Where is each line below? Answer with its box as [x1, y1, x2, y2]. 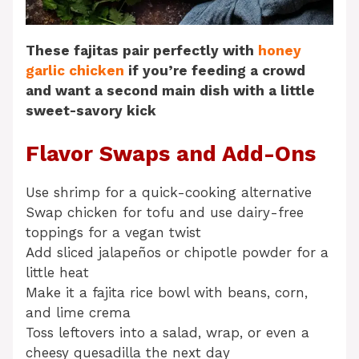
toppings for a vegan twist [26, 224, 201, 241]
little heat [26, 264, 89, 281]
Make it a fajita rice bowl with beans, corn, [26, 284, 308, 301]
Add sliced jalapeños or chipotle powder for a [26, 244, 329, 261]
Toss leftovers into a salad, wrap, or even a [26, 325, 309, 341]
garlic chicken [26, 62, 124, 79]
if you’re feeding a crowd [124, 62, 305, 79]
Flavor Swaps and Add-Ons [26, 141, 316, 167]
